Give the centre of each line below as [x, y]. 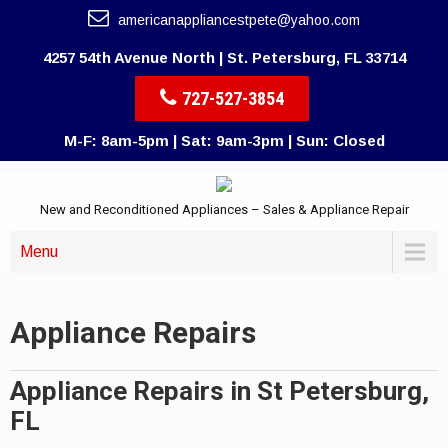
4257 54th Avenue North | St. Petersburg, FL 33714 [224, 57]
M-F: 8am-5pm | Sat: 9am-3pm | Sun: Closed [224, 140]
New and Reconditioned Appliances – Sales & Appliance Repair [224, 209]
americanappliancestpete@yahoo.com [237, 20]
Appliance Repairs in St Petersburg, [219, 391]
